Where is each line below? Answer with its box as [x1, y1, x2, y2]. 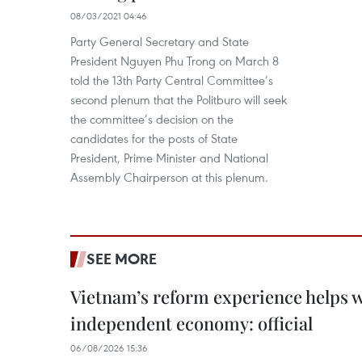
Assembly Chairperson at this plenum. [70, 169, 268, 185]
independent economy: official [70, 311, 313, 335]
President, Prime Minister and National [70, 149, 268, 166]
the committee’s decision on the [70, 111, 234, 127]
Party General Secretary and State [70, 33, 249, 49]
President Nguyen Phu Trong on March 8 [70, 53, 279, 69]
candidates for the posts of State [70, 130, 238, 146]
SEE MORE [86, 249, 157, 268]
